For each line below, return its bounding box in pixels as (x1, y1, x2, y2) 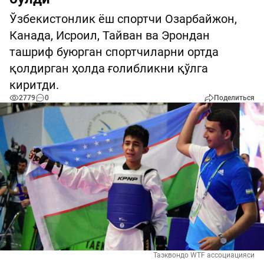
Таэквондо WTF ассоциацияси (153, 251, 255, 260)
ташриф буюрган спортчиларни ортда (9, 45, 219, 59)
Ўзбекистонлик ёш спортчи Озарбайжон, (9, 12, 237, 26)
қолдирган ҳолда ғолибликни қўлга (9, 61, 208, 75)
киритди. (9, 78, 59, 92)
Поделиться (214, 94, 255, 102)
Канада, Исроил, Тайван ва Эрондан (9, 28, 210, 42)
